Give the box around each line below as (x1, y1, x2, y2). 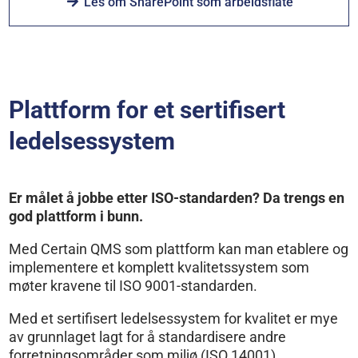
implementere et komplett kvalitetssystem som (9, 259, 310, 276)
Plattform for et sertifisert (9, 96, 286, 125)
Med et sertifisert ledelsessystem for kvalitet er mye (9, 310, 339, 328)
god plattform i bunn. (9, 208, 144, 225)
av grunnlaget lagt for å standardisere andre (9, 328, 287, 346)
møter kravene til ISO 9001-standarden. (9, 277, 258, 295)
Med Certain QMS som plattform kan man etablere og (9, 241, 349, 258)
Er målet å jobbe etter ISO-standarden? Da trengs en (9, 189, 345, 207)
